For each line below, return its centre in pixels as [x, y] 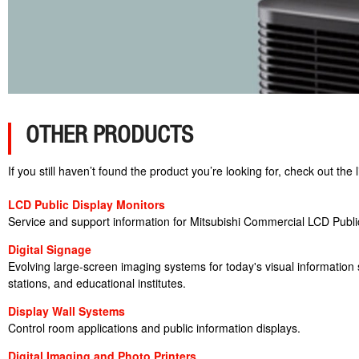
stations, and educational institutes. [97, 283]
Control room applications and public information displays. [154, 328]
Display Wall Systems [67, 311]
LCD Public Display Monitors [87, 204]
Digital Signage [50, 249]
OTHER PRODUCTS [109, 134]
